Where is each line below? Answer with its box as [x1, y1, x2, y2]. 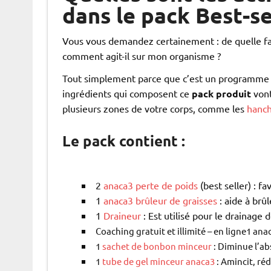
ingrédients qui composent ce [62, 87, 192, 100]
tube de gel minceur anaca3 [102, 255, 215, 267]
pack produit [191, 87, 251, 100]
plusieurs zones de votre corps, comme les [62, 102, 247, 115]
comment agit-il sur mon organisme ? [62, 50, 221, 62]
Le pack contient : [62, 131, 185, 151]
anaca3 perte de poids [103, 179, 198, 192]
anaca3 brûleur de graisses [103, 194, 217, 207]
